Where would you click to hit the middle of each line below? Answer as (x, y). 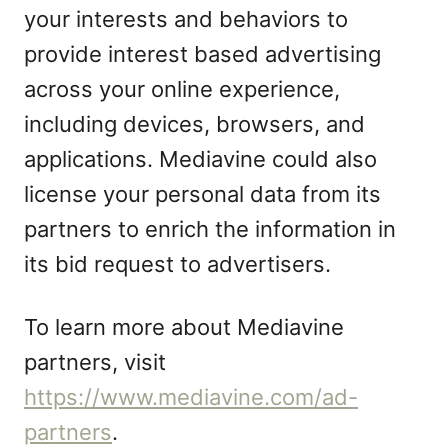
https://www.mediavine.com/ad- (191, 397)
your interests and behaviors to (186, 19)
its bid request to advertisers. (177, 264)
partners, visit (95, 362)
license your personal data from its (202, 194)
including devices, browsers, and (194, 124)
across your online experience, (182, 89)
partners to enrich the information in (210, 229)
